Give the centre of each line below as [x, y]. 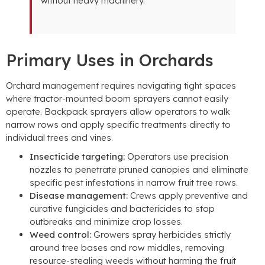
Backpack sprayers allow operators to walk [137, 112]
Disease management [78, 196]
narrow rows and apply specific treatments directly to [118, 125]
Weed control [59, 235]
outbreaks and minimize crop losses [105, 222]
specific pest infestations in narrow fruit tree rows [133, 183]
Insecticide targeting [76, 157]
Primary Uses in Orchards [110, 60]
